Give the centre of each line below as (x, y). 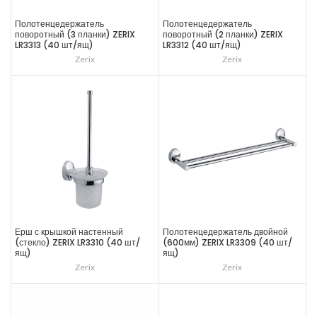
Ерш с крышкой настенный (69, 231)
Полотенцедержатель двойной (225, 231)
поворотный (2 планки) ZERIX (223, 34)
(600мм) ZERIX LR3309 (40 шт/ (227, 242)
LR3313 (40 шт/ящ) (54, 45)
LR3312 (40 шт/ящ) (202, 45)
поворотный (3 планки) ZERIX (75, 34)
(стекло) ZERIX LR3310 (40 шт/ (77, 242)
